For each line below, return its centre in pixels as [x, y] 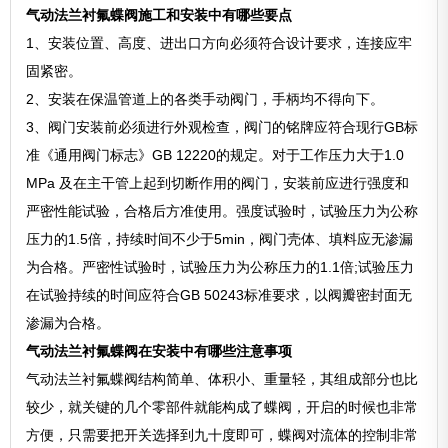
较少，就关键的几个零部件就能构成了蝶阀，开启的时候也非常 [222, 406]
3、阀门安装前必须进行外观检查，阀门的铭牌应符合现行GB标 [222, 126]
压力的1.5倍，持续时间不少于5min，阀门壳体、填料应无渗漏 [220, 238]
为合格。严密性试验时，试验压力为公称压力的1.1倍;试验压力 [220, 266]
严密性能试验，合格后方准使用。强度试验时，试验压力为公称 [222, 210]
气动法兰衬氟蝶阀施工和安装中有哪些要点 [159, 14]
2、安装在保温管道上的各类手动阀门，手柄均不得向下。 [205, 98]
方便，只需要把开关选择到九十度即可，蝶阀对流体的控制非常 [222, 434]
